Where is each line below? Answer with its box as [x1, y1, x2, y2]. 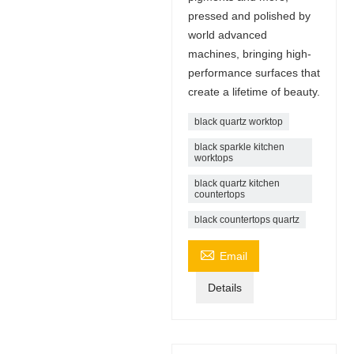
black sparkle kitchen [194, 141, 284, 153]
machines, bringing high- [187, 47, 311, 60]
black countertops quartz [194, 213, 299, 225]
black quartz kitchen [194, 177, 280, 189]
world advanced [187, 28, 267, 41]
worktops [194, 152, 233, 164]
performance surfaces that [187, 66, 320, 79]
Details [207, 281, 242, 294]
